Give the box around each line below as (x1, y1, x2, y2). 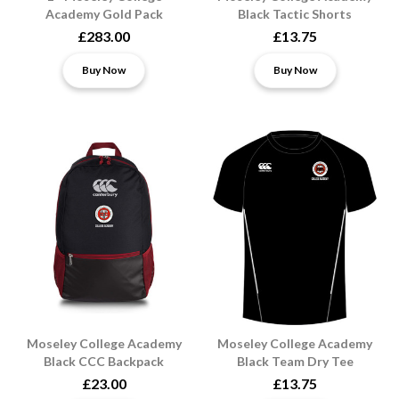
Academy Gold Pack (45, 5, 163, 21)
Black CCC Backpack (44, 353, 165, 369)
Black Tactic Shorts (238, 5, 353, 21)
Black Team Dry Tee (236, 353, 354, 369)
